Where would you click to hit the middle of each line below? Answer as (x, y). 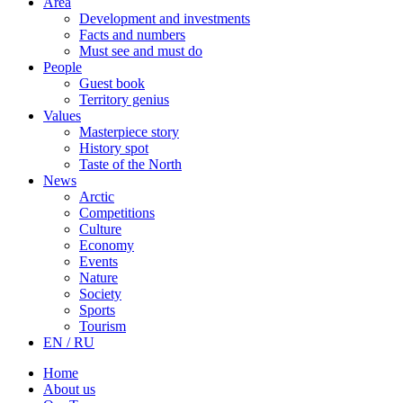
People (63, 67)
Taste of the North (130, 165)
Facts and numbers (132, 35)
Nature (99, 278)
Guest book (112, 84)
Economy (107, 246)
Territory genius (124, 100)
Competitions (117, 213)
